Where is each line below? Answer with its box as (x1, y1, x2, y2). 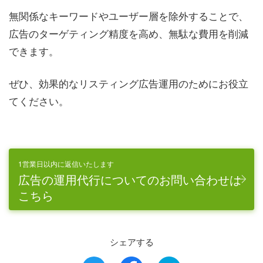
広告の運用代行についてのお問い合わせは (18, 170, 241, 188)
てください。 (9, 93, 69, 109)
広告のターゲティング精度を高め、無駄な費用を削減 (9, 25, 248, 41)
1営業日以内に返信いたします (18, 158, 114, 168)
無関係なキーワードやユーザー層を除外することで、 (9, 8, 248, 23)
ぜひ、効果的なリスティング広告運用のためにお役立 (9, 76, 248, 91)
